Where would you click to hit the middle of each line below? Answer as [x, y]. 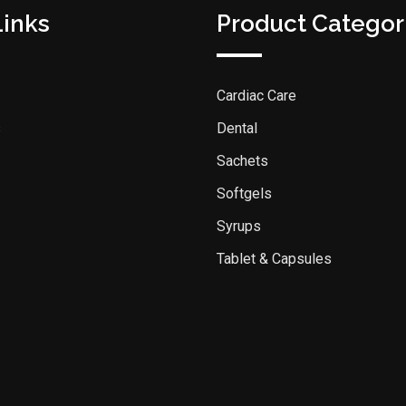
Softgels [244, 193]
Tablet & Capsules [274, 259]
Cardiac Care [256, 96]
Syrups [239, 226]
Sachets [242, 161]
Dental [237, 128]
